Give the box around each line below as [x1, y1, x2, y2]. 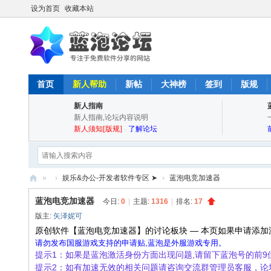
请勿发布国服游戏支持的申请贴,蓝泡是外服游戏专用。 [35, 238, 226, 247]
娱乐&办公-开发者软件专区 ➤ [62, 174, 157, 182]
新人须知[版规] [74, 125, 122, 133]
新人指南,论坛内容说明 [74, 113, 148, 122]
